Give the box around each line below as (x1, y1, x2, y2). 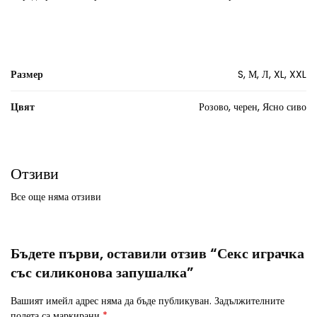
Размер (11, 67, 43, 82)
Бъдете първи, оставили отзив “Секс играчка (11, 243, 304, 264)
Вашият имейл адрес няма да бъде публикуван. (11, 294, 212, 309)
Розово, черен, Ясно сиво (199, 100, 306, 115)
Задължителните (214, 294, 284, 309)
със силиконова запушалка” (11, 263, 194, 283)
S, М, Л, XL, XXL (238, 67, 306, 82)
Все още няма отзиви (11, 190, 101, 204)
